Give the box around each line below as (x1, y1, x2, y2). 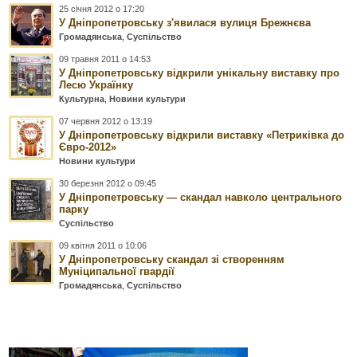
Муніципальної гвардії (59, 265, 175, 277)
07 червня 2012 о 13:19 (59, 116, 153, 126)
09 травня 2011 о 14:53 (59, 53, 151, 64)
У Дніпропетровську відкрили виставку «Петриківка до (59, 128, 345, 141)
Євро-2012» (59, 140, 117, 153)
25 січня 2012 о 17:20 (59, 3, 145, 14)
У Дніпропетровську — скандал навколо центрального (59, 190, 343, 203)
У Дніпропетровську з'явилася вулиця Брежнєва (59, 16, 312, 29)
